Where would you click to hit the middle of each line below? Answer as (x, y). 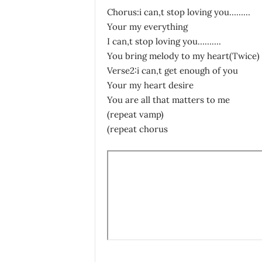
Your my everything (147, 27)
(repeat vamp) (135, 114)
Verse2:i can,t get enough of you (172, 70)
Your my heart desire (150, 85)
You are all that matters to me (168, 100)
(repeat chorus (137, 129)
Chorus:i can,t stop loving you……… (178, 12)
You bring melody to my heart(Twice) (183, 56)
